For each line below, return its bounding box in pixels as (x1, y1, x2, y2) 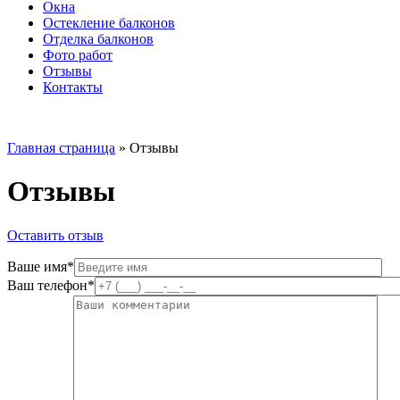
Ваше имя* (7, 258, 74, 274)
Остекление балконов (43, 15, 175, 30)
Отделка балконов (43, 31, 154, 46)
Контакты (43, 79, 103, 95)
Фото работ (43, 47, 112, 62)
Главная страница (7, 140, 115, 155)
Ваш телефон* (7, 277, 95, 293)
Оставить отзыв (7, 227, 104, 243)
